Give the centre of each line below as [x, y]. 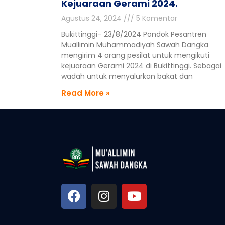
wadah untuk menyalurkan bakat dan [127, 76]
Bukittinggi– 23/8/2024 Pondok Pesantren [134, 34]
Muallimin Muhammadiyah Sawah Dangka [135, 44]
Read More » [86, 93]
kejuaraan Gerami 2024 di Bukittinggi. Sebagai [141, 66]
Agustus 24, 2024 [92, 18]
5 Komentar [156, 18]
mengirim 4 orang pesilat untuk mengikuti [135, 55]
